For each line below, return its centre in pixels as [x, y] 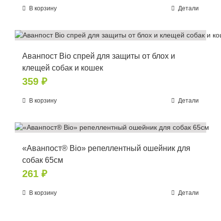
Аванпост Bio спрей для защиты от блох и [99, 56]
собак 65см [43, 160]
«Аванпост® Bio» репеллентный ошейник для [106, 148]
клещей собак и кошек [63, 68]
